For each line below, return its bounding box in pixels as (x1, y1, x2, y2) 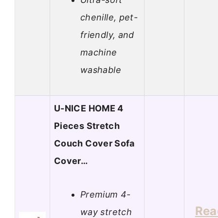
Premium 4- (80, 189, 131, 200)
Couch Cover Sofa (54, 138, 135, 149)
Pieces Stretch (54, 121, 120, 131)
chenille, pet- (80, 12, 138, 22)
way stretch (80, 206, 132, 217)
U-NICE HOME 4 (54, 103, 124, 114)
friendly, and (80, 29, 134, 40)
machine (80, 47, 117, 57)
